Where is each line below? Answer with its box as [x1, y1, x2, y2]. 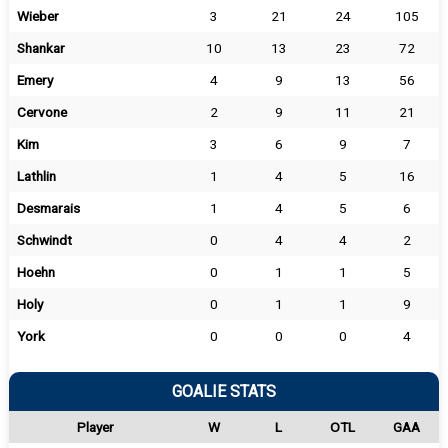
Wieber [16, 8, 59, 24]
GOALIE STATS [171, 382, 276, 401]
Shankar [16, 40, 65, 56]
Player [76, 419, 114, 435]
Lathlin [16, 168, 56, 184]
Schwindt [16, 232, 72, 248]
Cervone [16, 104, 67, 120]
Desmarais [16, 200, 80, 216]
